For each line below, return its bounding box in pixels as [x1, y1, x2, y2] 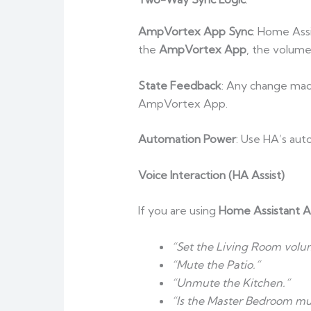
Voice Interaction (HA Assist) [137, 167, 285, 182]
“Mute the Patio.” [171, 258, 260, 272]
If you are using [137, 203, 219, 218]
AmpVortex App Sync [137, 24, 253, 39]
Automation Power [137, 132, 236, 146]
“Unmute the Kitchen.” [171, 276, 290, 290]
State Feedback [137, 78, 221, 92]
